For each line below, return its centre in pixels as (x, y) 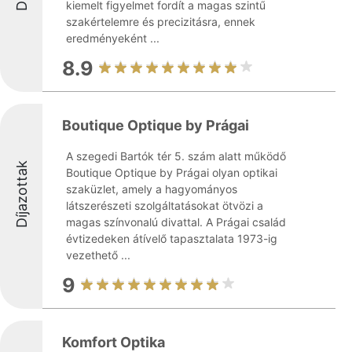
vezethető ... (98, 255)
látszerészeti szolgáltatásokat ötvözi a (165, 205)
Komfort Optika (114, 342)
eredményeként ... (113, 38)
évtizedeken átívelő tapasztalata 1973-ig (172, 238)
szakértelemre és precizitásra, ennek (161, 22)
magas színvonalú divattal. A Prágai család (176, 222)
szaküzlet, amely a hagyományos (152, 189)
